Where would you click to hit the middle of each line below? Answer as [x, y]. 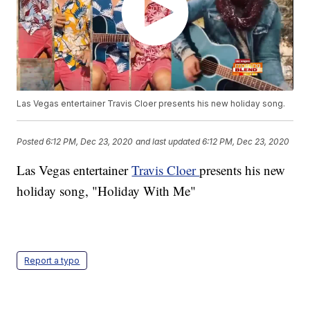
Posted [31, 141]
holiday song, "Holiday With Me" [107, 191]
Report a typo [52, 261]
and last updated [168, 141]
